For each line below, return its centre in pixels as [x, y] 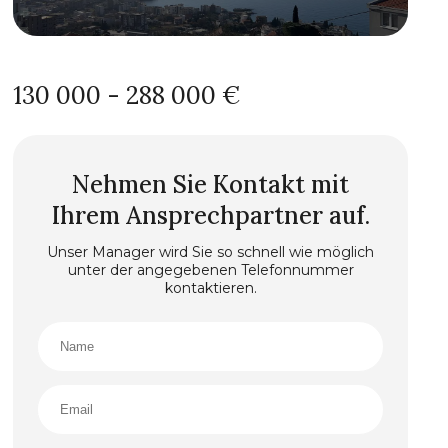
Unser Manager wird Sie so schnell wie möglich [211, 252]
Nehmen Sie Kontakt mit [211, 184]
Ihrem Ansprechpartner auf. [210, 215]
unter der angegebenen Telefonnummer [210, 270]
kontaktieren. [210, 288]
